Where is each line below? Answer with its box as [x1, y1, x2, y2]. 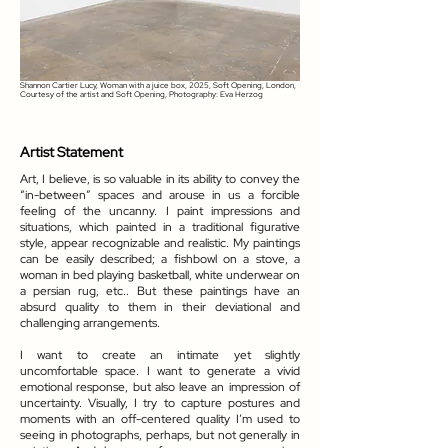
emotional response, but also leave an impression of [20, 379, 300, 395]
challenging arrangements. [20, 315, 160, 331]
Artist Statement [20, 143, 123, 161]
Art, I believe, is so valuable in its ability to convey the [20, 171, 300, 187]
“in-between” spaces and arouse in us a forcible [20, 187, 300, 203]
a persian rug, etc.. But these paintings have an [20, 283, 300, 299]
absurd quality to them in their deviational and [20, 299, 300, 315]
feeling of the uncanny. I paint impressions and [20, 203, 300, 219]
